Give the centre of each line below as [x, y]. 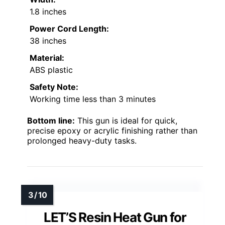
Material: [47, 58]
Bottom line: [51, 120]
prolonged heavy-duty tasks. [82, 140]
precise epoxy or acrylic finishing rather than [112, 130]
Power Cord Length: [69, 28]
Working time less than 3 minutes [93, 99]
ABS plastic [51, 70]
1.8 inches [48, 11]
